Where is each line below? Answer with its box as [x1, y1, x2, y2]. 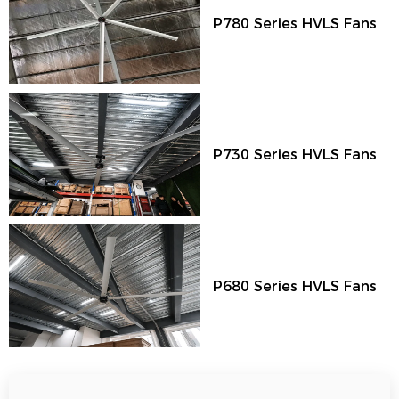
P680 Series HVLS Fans [213, 275, 377, 297]
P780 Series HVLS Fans [213, 12, 377, 33]
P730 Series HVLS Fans [213, 143, 377, 165]
